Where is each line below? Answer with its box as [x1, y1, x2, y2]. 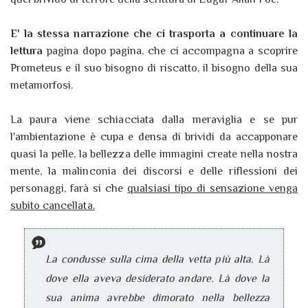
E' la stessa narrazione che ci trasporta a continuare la [10, 27, 298, 41]
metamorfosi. [10, 79, 74, 92]
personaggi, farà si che [10, 182, 128, 195]
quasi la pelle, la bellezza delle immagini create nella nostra [10, 148, 298, 161]
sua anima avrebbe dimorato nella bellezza [45, 291, 269, 305]
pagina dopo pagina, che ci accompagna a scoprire [43, 45, 298, 58]
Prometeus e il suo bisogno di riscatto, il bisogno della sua [10, 62, 298, 75]
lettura [10, 45, 43, 58]
